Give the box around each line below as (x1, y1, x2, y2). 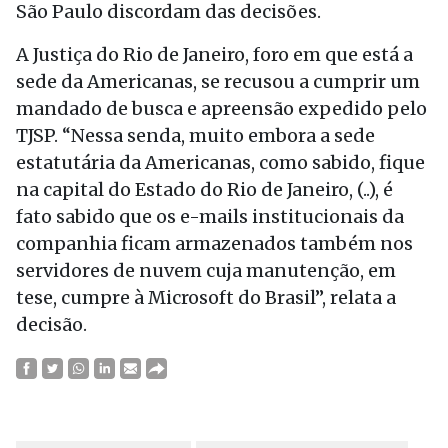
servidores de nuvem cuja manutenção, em (16, 259, 396, 282)
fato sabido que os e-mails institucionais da (16, 205, 404, 228)
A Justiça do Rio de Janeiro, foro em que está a (16, 43, 413, 66)
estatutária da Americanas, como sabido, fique (16, 151, 425, 174)
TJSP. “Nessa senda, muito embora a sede (16, 124, 375, 147)
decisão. (16, 313, 87, 336)
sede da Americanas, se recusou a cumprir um (16, 70, 420, 93)
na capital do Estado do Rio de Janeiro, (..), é (16, 178, 393, 201)
